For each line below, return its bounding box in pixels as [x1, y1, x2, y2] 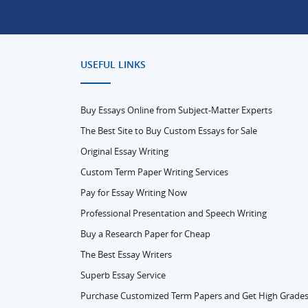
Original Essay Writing [80, 144, 168, 157]
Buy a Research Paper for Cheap [80, 227, 210, 240]
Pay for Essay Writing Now [80, 186, 187, 199]
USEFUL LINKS [80, 57, 146, 71]
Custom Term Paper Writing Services [80, 165, 228, 178]
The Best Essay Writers [80, 247, 172, 261]
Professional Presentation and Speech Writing [80, 206, 267, 219]
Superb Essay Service [80, 268, 166, 281]
